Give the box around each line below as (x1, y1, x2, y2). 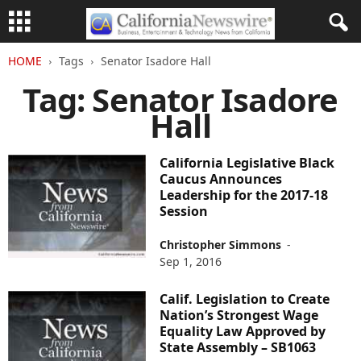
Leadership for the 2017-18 (160, 186, 329, 204)
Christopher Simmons (160, 237, 282, 252)
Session (160, 202, 209, 220)
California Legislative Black (160, 154, 335, 172)
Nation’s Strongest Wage (160, 306, 319, 324)
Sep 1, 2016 (160, 254, 222, 269)
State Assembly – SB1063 (160, 338, 317, 356)
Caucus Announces (160, 170, 283, 188)
